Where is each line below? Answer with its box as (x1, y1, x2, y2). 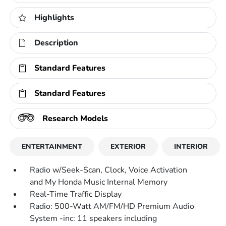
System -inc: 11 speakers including (30, 213, 157, 224)
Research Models (42, 113, 108, 124)
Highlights (34, 12, 75, 23)
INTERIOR (174, 142, 208, 151)
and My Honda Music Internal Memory (30, 177, 168, 188)
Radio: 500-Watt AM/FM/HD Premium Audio (30, 201, 195, 212)
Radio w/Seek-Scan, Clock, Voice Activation (30, 164, 188, 176)
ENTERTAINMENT (22, 142, 83, 151)
